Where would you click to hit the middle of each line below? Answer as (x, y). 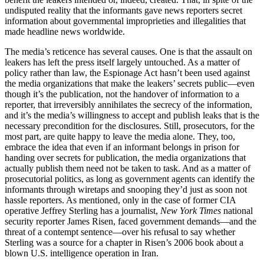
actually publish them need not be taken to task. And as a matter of (128, 168)
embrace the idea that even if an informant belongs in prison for (122, 147)
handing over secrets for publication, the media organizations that (125, 157)
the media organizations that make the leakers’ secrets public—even (130, 83)
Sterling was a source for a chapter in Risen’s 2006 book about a (124, 242)
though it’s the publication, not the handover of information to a (122, 94)
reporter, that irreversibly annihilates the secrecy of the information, (128, 104)
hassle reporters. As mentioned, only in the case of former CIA (120, 200)
